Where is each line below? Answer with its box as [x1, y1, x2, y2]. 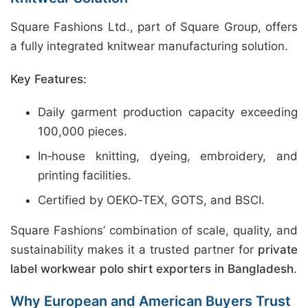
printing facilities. [38, 168, 131, 182]
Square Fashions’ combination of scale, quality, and [10, 223, 298, 237]
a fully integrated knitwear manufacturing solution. [10, 39, 288, 53]
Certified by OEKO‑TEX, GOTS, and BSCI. [38, 193, 265, 207]
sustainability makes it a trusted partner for [10, 243, 258, 256]
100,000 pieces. [38, 124, 127, 138]
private [258, 243, 298, 256]
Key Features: [10, 72, 87, 86]
